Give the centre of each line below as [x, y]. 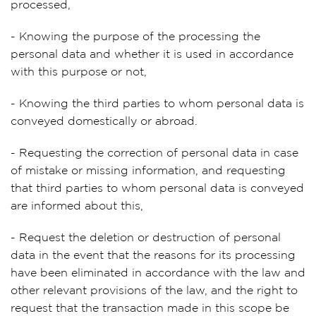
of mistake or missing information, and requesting [148, 171]
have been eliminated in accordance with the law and [158, 273]
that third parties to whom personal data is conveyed [157, 189]
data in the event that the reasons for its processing [153, 256]
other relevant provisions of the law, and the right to [154, 291]
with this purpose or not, [79, 72]
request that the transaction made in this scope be [150, 309]
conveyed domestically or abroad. [104, 122]
